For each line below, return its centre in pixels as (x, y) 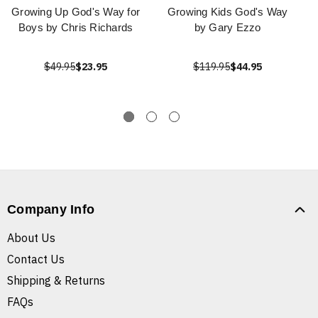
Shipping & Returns (56, 281)
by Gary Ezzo (227, 28)
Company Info (51, 210)
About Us (31, 238)
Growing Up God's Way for (76, 12)
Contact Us (36, 259)
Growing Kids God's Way (227, 12)
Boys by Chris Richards (76, 28)
